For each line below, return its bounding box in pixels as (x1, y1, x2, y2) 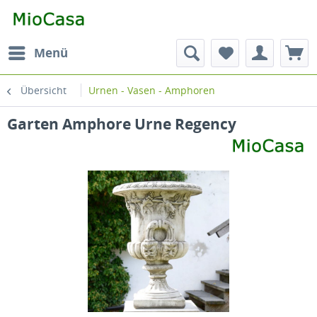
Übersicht (21, 83, 67, 97)
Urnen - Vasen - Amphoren (88, 83, 215, 97)
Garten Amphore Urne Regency (7, 114, 236, 134)
